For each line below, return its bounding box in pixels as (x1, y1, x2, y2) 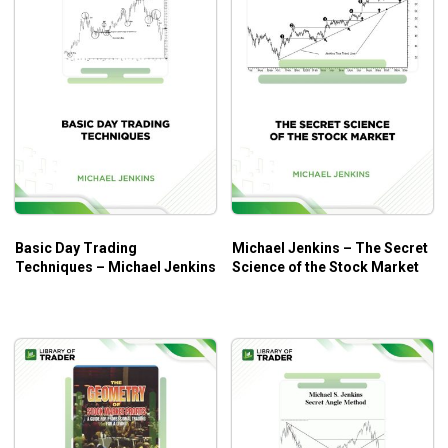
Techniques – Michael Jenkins (15, 258, 216, 275)
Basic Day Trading (15, 239, 137, 256)
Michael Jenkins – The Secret (232, 239, 428, 256)
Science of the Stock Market (232, 258, 419, 275)
